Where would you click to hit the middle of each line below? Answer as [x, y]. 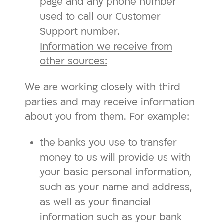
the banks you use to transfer [108, 142]
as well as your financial [95, 202]
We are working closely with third [103, 87]
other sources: [73, 61]
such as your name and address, [116, 187]
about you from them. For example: [107, 117]
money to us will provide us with [115, 157]
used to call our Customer [100, 17]
